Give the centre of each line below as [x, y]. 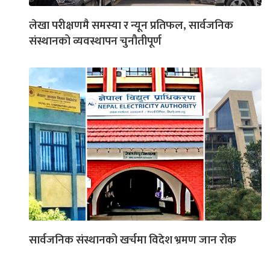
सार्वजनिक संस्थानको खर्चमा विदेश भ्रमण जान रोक [133, 240]
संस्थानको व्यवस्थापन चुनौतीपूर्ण [95, 41]
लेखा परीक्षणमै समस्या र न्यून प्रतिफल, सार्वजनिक [131, 26]
